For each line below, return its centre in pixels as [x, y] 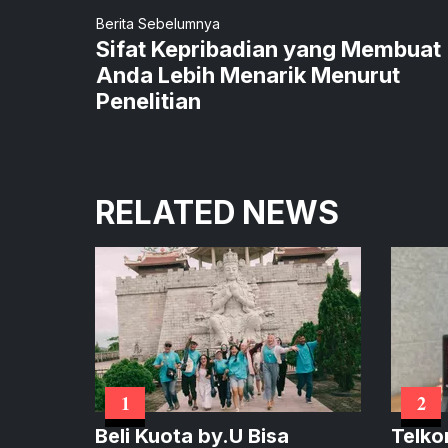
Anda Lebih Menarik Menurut [248, 74]
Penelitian [148, 100]
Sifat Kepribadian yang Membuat [268, 48]
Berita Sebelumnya [158, 23]
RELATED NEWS [217, 212]
